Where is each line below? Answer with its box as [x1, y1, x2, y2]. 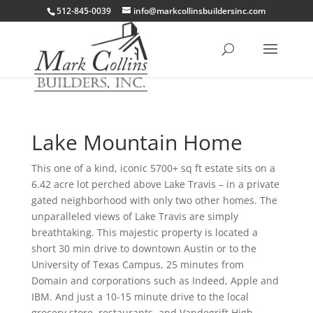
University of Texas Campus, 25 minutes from [31, 258, 244, 271]
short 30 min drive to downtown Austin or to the [31, 242, 256, 255]
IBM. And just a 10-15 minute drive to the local [31, 290, 249, 303]
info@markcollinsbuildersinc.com [133, 5, 266, 17]
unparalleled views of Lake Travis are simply [31, 210, 238, 223]
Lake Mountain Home [31, 128, 242, 156]
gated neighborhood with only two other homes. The [31, 194, 277, 207]
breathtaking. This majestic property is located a [31, 226, 258, 239]
